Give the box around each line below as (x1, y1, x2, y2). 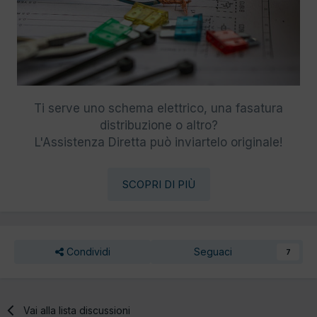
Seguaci (193, 245, 232, 258)
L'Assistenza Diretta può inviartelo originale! (35, 134, 282, 149)
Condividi (63, 245, 110, 258)
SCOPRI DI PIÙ (122, 177, 195, 191)
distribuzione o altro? (99, 117, 218, 132)
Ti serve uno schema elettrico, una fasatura (34, 100, 283, 115)
